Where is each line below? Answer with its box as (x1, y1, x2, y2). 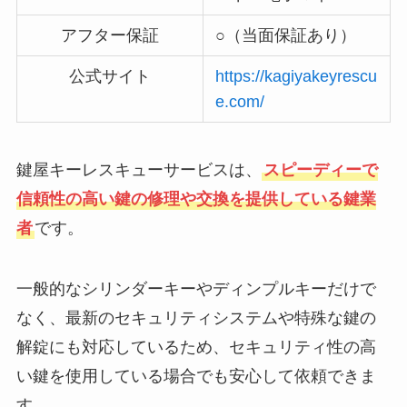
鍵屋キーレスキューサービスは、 (15, 160, 262, 179)
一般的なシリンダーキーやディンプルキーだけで (15, 280, 376, 299)
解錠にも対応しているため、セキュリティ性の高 (15, 338, 376, 357)
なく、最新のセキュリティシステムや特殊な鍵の (15, 309, 376, 328)
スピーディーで (263, 160, 378, 179)
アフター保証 (60, 25, 159, 45)
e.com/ (215, 92, 265, 111)
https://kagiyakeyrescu (215, 66, 378, 85)
